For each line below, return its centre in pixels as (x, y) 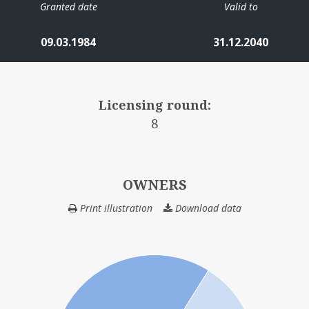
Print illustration (114, 208)
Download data (207, 208)
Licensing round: (154, 104)
